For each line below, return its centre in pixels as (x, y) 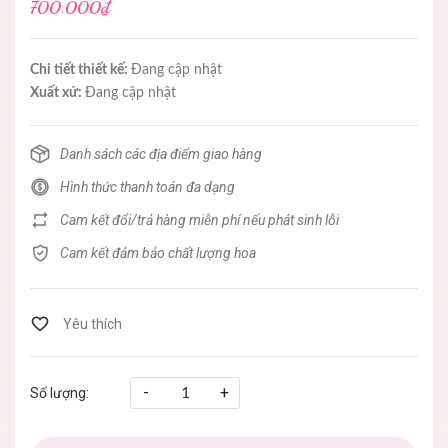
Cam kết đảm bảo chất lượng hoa (158, 253)
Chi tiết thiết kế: (80, 70)
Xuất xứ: (57, 93)
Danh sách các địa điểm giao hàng (161, 154)
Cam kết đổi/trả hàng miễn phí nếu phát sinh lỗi (199, 220)
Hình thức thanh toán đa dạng (147, 187)
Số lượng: (59, 393)
